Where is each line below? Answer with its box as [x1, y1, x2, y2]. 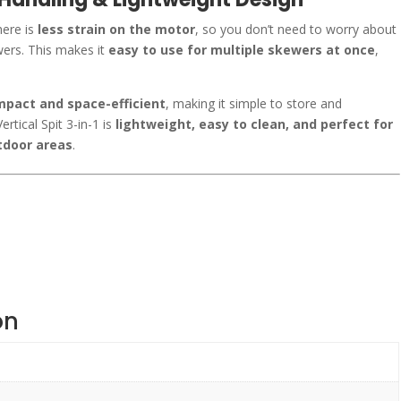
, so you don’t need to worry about [195, 21, 397, 38]
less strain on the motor [38, 21, 196, 38]
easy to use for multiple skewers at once [108, 41, 376, 58]
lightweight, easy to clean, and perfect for [115, 115, 394, 132]
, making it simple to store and [166, 95, 343, 112]
